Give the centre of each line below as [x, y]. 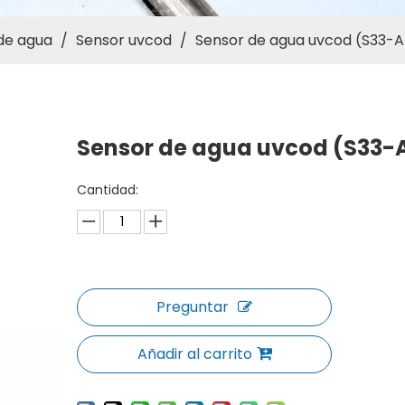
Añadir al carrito [194, 354]
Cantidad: [108, 190]
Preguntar [193, 307]
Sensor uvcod [124, 40]
